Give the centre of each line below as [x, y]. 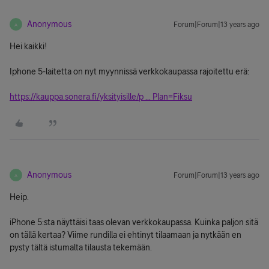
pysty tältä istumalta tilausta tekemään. [81, 247]
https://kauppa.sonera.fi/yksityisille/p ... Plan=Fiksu [101, 97]
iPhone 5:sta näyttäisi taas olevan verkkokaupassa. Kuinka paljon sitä [134, 222]
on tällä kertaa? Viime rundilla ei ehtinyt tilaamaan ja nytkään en [125, 235]
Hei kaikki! [28, 46]
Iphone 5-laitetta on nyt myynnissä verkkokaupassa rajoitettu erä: [129, 71]
